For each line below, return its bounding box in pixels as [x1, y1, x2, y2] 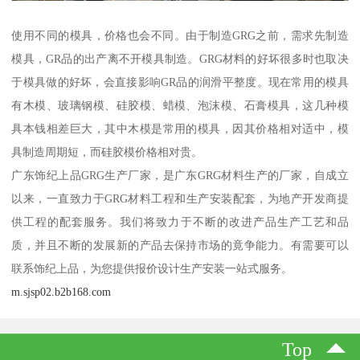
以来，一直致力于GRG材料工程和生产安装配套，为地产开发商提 [11, 191, 349, 205]
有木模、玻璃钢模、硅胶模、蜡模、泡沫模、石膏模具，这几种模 [11, 98, 349, 112]
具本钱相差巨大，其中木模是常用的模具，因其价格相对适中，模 [11, 121, 349, 135]
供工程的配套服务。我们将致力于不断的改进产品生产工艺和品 [11, 215, 349, 228]
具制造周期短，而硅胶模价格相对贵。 [11, 145, 203, 158]
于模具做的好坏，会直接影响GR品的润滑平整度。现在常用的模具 [11, 75, 349, 88]
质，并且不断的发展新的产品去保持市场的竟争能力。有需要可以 [11, 238, 349, 252]
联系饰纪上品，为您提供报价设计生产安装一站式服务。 [11, 261, 293, 275]
